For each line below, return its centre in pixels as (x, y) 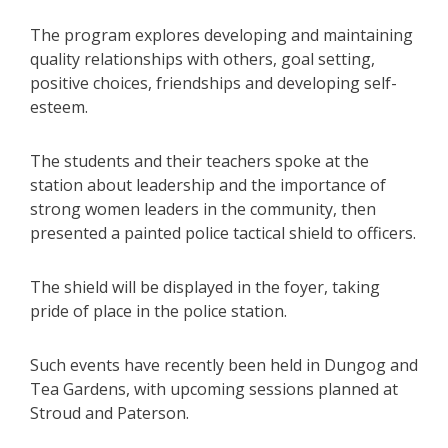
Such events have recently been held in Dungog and (224, 364)
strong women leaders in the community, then (203, 208)
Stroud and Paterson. (109, 412)
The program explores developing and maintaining (221, 34)
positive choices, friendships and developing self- (213, 82)
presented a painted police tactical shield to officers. (223, 232)
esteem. (59, 106)
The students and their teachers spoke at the (199, 160)
